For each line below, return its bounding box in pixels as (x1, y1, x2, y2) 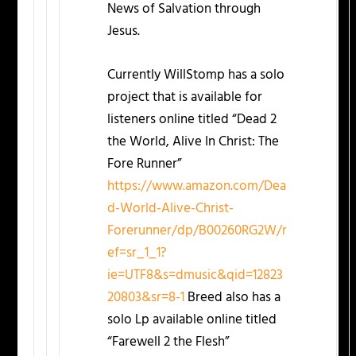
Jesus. (107, 20, 141, 42)
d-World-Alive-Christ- (107, 197, 234, 219)
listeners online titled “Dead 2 (107, 108, 277, 130)
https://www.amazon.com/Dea (107, 175, 287, 197)
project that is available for (107, 86, 263, 108)
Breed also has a (184, 286, 281, 308)
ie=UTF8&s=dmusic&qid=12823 (107, 264, 284, 286)
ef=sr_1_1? (107, 242, 168, 264)
